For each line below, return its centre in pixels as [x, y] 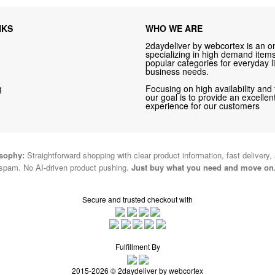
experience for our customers [203, 105]
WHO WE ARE [174, 28]
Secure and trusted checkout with [137, 199]
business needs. [177, 71]
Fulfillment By [137, 247]
